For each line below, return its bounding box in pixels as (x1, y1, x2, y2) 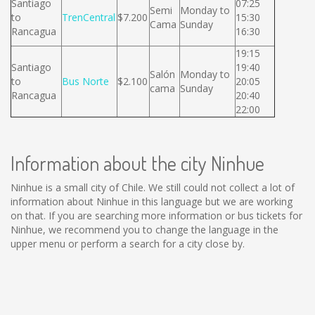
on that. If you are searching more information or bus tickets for (11, 209, 302, 222)
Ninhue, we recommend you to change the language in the (11, 223, 278, 236)
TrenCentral (62, 11, 115, 24)
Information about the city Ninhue (11, 150, 264, 176)
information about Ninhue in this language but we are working (11, 195, 292, 208)
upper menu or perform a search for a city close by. (11, 237, 245, 250)
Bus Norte (62, 75, 109, 88)
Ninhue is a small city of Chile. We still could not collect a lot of (11, 181, 295, 194)
